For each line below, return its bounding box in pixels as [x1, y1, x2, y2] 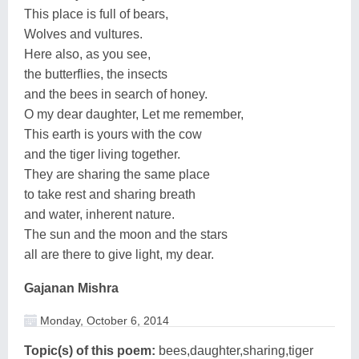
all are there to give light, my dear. [24, 247, 214, 261]
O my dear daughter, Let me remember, [24, 107, 244, 121]
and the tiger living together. [24, 147, 180, 161]
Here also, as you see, [24, 46, 151, 61]
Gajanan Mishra [24, 280, 119, 295]
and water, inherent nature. [24, 207, 175, 221]
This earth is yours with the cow [24, 127, 202, 141]
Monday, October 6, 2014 [37, 313, 169, 327]
